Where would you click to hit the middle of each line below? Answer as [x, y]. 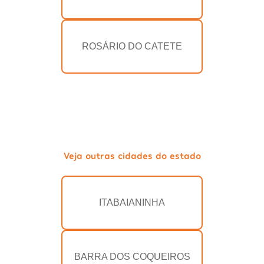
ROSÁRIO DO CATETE [132, 46]
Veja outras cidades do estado [132, 155]
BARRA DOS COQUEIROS [132, 256]
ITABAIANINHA [132, 202]
